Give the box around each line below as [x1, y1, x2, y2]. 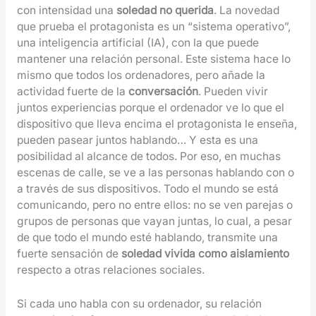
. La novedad [213, 3, 279, 17]
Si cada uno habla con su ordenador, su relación [16, 296, 262, 310]
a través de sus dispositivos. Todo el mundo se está [16, 181, 279, 195]
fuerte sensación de [16, 246, 121, 260]
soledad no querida [116, 3, 214, 17]
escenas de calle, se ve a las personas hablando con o [16, 165, 294, 179]
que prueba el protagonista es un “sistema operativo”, [16, 19, 291, 33]
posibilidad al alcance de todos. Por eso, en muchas [16, 149, 281, 163]
